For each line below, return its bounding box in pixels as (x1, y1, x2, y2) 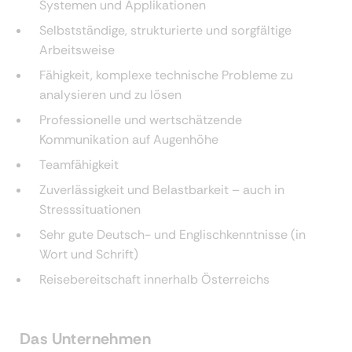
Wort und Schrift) (39, 246, 138, 263)
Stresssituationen (39, 201, 141, 218)
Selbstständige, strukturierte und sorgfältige (39, 22, 291, 39)
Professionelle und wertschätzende (39, 112, 242, 129)
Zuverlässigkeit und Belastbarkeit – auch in (39, 181, 284, 199)
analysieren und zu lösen (39, 86, 181, 104)
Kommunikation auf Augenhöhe (39, 131, 218, 148)
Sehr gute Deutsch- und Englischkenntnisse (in (39, 226, 306, 244)
